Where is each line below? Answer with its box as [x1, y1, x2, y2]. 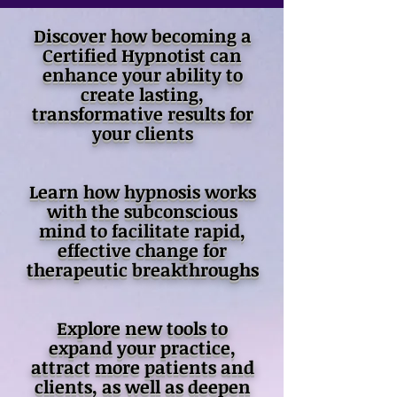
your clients [91, 121, 193, 145]
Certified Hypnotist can [43, 43, 242, 67]
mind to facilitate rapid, [39, 218, 245, 243]
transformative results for [31, 101, 253, 126]
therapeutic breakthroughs [26, 257, 259, 282]
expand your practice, [49, 335, 236, 360]
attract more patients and [30, 354, 254, 379]
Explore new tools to [57, 315, 228, 340]
